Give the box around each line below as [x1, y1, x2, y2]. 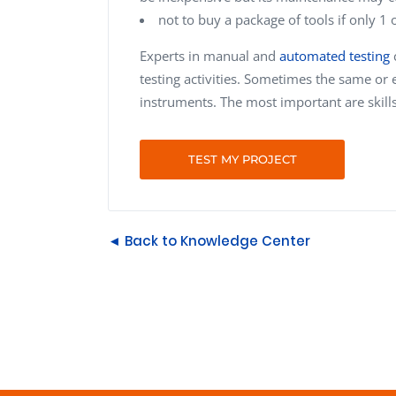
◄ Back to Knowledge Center [108, 231, 310, 250]
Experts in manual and [140, 46, 279, 65]
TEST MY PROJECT [187, 151, 297, 166]
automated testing [279, 46, 390, 65]
